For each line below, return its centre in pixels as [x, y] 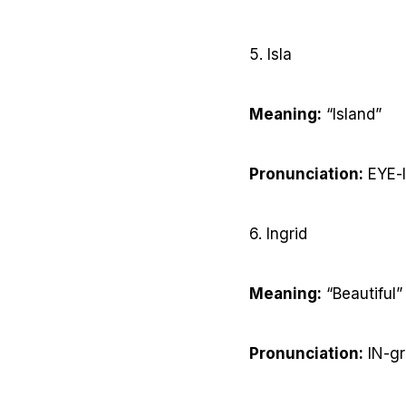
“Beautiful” [362, 294]
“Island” [352, 115]
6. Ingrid [278, 234]
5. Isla [271, 55]
